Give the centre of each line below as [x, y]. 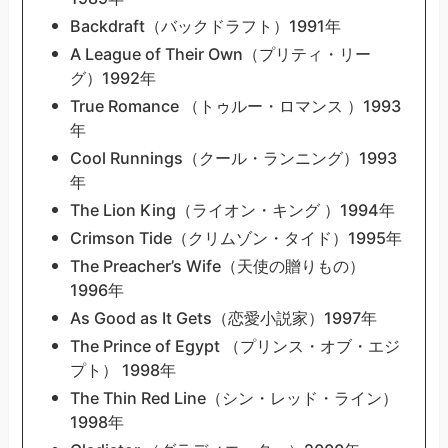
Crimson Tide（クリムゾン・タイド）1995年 [235, 238]
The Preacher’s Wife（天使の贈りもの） [217, 266]
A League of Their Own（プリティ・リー [220, 54]
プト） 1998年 [122, 370]
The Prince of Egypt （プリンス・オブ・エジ [234, 346]
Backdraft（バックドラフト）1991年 [205, 25]
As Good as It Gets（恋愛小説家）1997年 [223, 318]
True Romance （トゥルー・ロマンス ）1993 [235, 106]
